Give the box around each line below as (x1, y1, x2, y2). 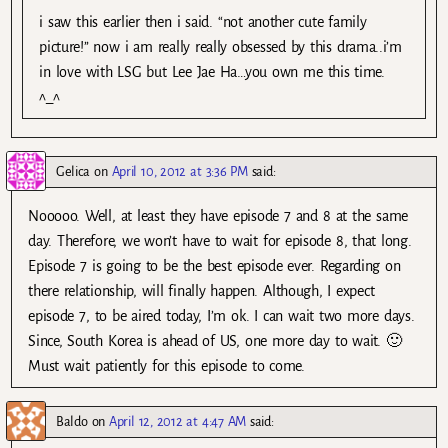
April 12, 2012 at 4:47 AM (109, 413, 247, 429)
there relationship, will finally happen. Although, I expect (28, 282, 375, 299)
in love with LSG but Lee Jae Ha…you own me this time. (39, 63, 385, 80)
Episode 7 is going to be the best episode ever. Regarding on (28, 257, 401, 274)
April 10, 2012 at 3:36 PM (111, 163, 248, 179)
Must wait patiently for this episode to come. (28, 357, 305, 374)
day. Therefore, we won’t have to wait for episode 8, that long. (28, 232, 412, 249)
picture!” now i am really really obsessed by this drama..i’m (39, 38, 402, 55)
